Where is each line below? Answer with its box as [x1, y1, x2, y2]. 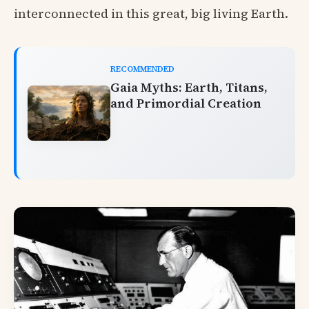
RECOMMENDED [110, 63, 175, 75]
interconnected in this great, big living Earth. [14, 5, 288, 23]
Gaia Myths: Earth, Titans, [110, 79, 268, 97]
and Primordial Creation [110, 94, 261, 112]
